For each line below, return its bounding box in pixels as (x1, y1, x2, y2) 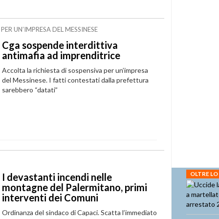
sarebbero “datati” (1, 86, 58, 94)
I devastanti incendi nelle (1, 171, 112, 183)
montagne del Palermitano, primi (1, 181, 147, 193)
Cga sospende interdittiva (1, 39, 118, 51)
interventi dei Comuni (1, 192, 98, 203)
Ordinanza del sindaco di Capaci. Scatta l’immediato (1, 208, 157, 217)
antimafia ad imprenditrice (1, 49, 120, 61)
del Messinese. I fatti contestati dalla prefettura (1, 76, 149, 84)
